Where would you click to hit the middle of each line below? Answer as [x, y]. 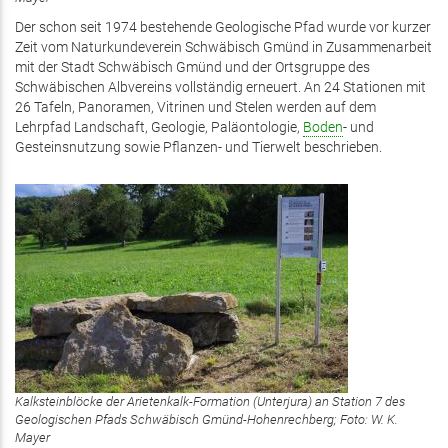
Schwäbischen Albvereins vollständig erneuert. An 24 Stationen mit [220, 87]
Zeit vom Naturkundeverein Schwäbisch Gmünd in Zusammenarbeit [223, 47]
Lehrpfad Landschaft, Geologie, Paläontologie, [159, 127]
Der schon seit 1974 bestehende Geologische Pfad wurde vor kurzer [223, 27]
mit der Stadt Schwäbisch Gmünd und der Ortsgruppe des [192, 67]
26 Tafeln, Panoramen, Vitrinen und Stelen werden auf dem [195, 107]
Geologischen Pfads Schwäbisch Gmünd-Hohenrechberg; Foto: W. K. [206, 419]
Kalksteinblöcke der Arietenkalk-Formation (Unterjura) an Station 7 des [210, 401]
